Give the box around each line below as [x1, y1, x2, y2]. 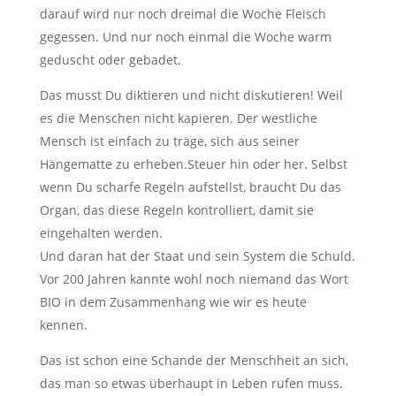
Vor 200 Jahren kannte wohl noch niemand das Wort [39, 270, 348, 287]
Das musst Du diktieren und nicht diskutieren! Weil [39, 86, 343, 103]
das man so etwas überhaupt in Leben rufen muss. [39, 374, 343, 392]
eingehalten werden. [39, 224, 163, 241]
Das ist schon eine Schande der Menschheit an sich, [39, 351, 348, 369]
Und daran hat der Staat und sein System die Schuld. [39, 247, 355, 264]
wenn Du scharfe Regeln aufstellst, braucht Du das [39, 178, 341, 195]
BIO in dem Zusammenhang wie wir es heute [39, 293, 307, 310]
